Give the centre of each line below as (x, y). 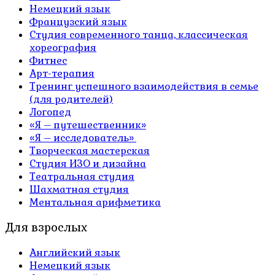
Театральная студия (82, 176)
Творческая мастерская (90, 150)
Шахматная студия (79, 189)
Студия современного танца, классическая (139, 34)
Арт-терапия (62, 73)
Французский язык (78, 21)
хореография (63, 47)
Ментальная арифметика (95, 202)
